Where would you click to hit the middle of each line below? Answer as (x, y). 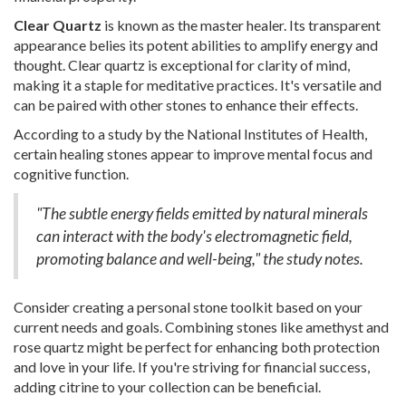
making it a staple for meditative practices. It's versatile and (198, 85)
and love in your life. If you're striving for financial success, (192, 367)
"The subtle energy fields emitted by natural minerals (202, 214)
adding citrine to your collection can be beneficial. (167, 387)
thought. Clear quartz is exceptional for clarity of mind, (182, 65)
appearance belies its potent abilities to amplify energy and (196, 45)
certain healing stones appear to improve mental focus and (193, 154)
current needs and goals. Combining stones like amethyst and (201, 327)
